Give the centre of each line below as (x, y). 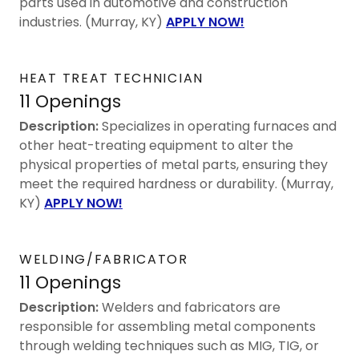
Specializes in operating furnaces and (218, 126)
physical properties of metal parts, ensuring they (173, 164)
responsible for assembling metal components (167, 326)
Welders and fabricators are (190, 307)
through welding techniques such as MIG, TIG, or (169, 345)
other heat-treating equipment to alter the (156, 145)
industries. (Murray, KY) (93, 22)
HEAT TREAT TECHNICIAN (111, 78)
